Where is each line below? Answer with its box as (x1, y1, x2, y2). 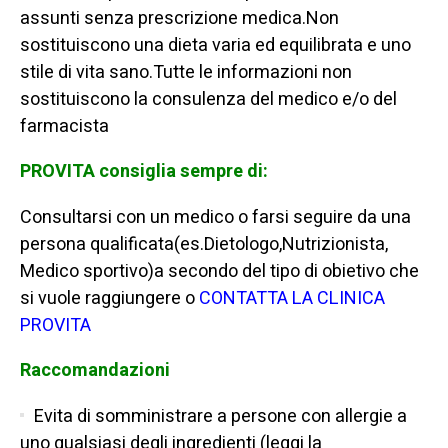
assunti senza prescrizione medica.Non (20, 5, 339, 33)
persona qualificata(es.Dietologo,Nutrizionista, (20, 231, 388, 259)
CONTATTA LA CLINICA (199, 285, 385, 313)
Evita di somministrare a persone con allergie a (34, 403, 407, 431)
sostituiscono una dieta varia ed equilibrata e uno (20, 32, 411, 60)
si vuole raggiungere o (20, 285, 195, 313)
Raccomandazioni (20, 357, 170, 385)
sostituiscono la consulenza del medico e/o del (20, 86, 397, 114)
